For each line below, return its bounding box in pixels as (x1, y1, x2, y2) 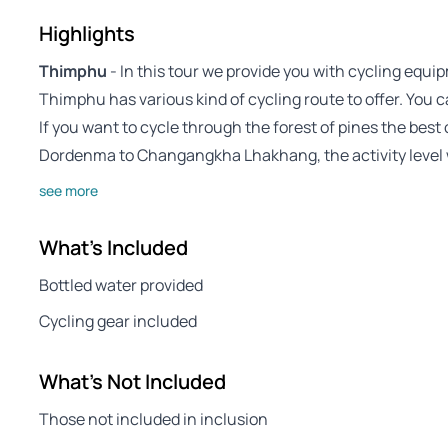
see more (39, 181, 98, 200)
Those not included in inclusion (39, 408, 268, 430)
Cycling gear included (39, 310, 197, 332)
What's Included (39, 234, 188, 261)
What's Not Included (39, 368, 226, 395)
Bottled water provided (39, 274, 203, 296)
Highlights (39, 20, 135, 47)
